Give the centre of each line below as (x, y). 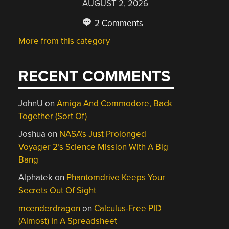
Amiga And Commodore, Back (115, 104)
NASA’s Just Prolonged (103, 134)
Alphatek (36, 178)
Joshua (32, 134)
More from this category (64, 41)
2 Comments (118, 23)
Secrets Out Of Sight (58, 190)
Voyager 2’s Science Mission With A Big (94, 147)
